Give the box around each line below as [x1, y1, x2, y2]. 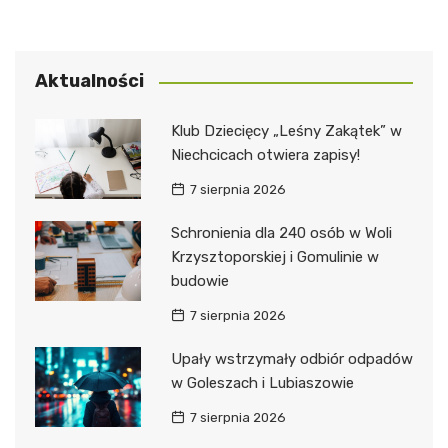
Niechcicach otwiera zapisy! [170, 146, 360, 165]
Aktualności [35, 70, 144, 93]
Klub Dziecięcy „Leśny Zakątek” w [170, 122, 402, 141]
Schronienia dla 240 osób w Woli [170, 224, 392, 243]
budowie [170, 272, 229, 291]
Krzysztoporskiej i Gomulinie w [170, 248, 379, 267]
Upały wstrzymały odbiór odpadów [170, 350, 413, 369]
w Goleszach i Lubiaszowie [170, 374, 354, 393]
